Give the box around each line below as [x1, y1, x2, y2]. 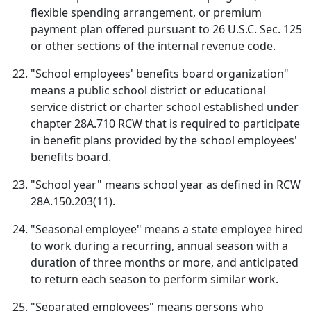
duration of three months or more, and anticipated [31, 255, 299, 270]
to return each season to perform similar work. [31, 271, 278, 287]
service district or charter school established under [31, 99, 299, 115]
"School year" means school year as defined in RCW [31, 177, 301, 192]
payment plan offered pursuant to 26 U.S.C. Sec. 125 [31, 22, 302, 37]
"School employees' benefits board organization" [31, 66, 289, 81]
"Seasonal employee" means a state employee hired [31, 221, 303, 237]
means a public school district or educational [31, 83, 266, 98]
